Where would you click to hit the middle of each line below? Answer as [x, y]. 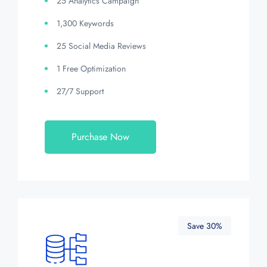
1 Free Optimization [91, 68]
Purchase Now [100, 136]
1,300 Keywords [85, 23]
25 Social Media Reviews [101, 46]
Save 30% [205, 226]
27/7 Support [80, 91]
